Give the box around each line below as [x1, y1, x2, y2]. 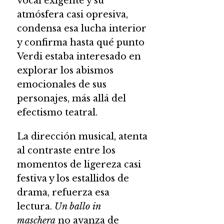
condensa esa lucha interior [16, 22, 146, 34]
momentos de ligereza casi [16, 158, 141, 170]
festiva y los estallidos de [16, 172, 129, 184]
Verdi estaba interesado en [16, 50, 141, 62]
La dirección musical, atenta [16, 130, 147, 142]
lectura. [16, 200, 54, 212]
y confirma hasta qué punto [16, 36, 144, 48]
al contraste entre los [16, 144, 115, 156]
